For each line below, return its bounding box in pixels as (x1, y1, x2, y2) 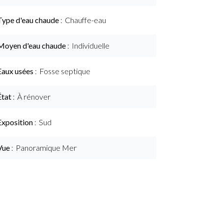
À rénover (17, 92, 51, 101)
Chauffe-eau (65, 15, 106, 25)
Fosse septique (39, 66, 90, 76)
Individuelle (72, 41, 110, 50)
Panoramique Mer (16, 143, 77, 152)
